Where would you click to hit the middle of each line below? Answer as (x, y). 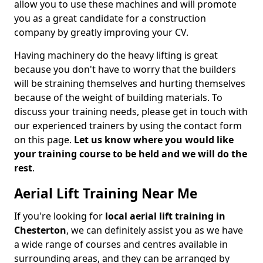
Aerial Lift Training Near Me (106, 194)
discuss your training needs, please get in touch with (131, 112)
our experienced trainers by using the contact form (128, 126)
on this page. (44, 140)
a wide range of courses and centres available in (121, 245)
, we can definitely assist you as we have (155, 230)
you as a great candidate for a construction (110, 18)
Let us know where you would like (154, 140)
